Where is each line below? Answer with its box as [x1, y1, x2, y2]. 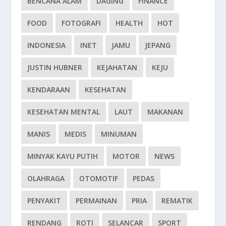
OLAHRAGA [27, 173, 65, 183]
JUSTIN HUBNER [27, 62, 83, 72]
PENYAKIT [27, 195, 62, 205]
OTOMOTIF [79, 173, 119, 183]
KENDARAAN [27, 84, 71, 94]
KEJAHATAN [97, 62, 138, 72]
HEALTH [116, 18, 143, 28]
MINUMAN [101, 129, 137, 139]
